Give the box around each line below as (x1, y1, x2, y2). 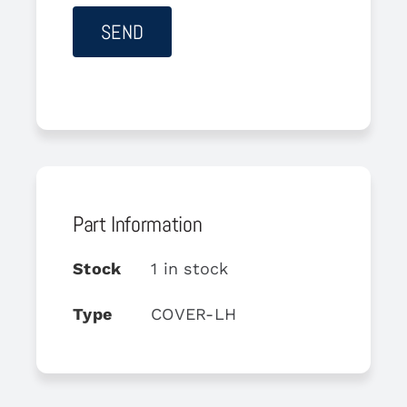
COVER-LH (150, 303, 237, 323)
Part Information (72, 209, 203, 238)
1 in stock (150, 258, 229, 278)
